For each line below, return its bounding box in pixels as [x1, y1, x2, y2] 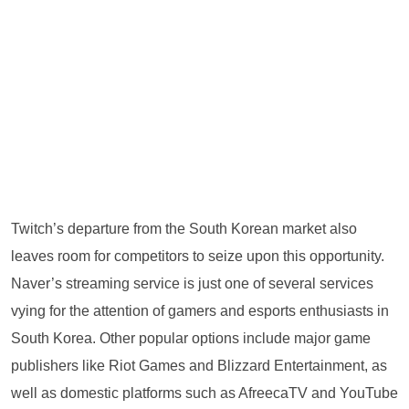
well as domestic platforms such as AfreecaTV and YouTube [11, 384, 398, 401]
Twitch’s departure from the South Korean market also [11, 220, 357, 236]
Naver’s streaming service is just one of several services [11, 275, 373, 291]
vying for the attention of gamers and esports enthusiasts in [11, 302, 389, 319]
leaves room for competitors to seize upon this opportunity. [11, 247, 384, 264]
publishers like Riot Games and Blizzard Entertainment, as [11, 357, 387, 373]
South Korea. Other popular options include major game [11, 330, 371, 346]
